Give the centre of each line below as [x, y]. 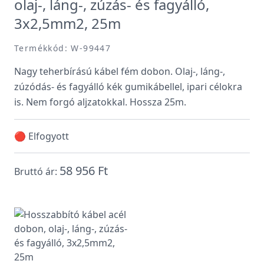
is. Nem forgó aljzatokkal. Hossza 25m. [100, 102]
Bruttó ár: [37, 171]
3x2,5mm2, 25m [67, 23]
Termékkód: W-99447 [63, 48]
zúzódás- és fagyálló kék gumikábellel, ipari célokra [128, 87]
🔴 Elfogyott [42, 136]
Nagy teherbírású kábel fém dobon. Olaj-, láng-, [120, 71]
